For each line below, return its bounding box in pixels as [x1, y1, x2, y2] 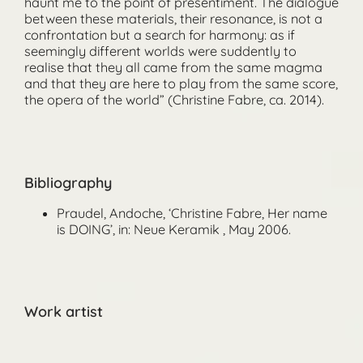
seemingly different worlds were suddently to [23, 43, 297, 60]
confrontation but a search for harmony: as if [23, 27, 295, 44]
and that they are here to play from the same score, [23, 75, 338, 92]
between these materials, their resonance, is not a [23, 11, 322, 28]
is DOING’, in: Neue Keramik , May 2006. [56, 220, 291, 237]
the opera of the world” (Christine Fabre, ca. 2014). [23, 92, 324, 109]
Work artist [23, 302, 103, 322]
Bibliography [23, 173, 112, 192]
